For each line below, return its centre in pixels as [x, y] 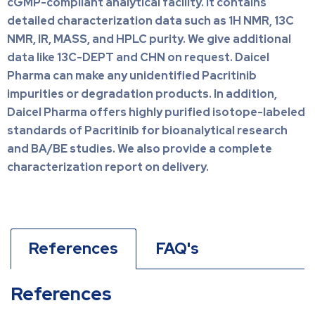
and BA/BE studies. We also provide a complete [140, 149]
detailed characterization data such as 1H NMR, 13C [150, 21]
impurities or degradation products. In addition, [142, 94]
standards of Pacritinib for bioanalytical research [147, 131]
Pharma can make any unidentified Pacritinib [132, 76]
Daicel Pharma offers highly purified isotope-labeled [156, 112]
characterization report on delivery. [108, 167]
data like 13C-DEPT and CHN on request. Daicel [138, 58]
